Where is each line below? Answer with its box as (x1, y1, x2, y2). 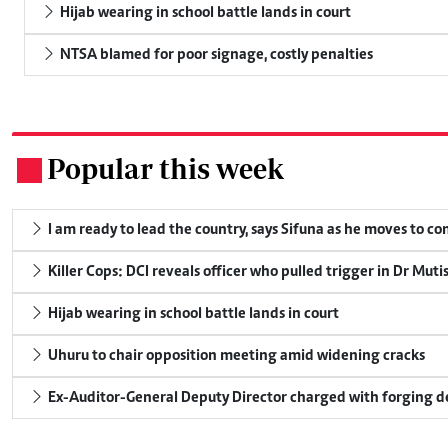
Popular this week (47, 152, 284, 185)
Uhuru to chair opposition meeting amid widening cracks (45, 348, 425, 364)
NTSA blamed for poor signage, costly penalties (57, 47, 373, 63)
